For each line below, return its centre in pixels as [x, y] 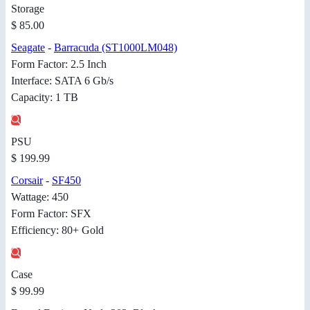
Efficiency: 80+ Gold [57, 230]
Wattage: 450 [40, 197]
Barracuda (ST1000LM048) [116, 48]
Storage [28, 9]
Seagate [28, 48]
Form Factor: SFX [51, 214]
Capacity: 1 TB [45, 98]
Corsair [27, 181]
